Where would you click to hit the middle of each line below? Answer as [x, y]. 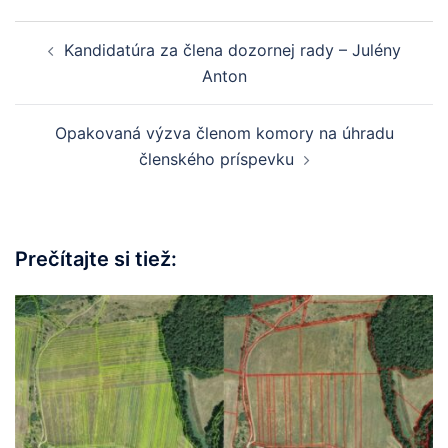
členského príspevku [216, 158]
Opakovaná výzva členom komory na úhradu [224, 132]
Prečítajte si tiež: [96, 258]
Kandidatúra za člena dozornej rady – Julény [232, 49]
